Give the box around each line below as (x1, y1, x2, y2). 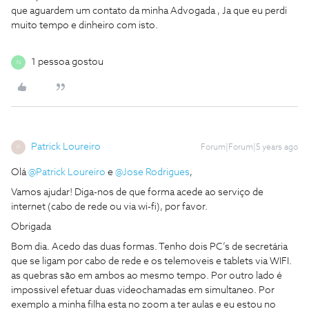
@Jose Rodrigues (115, 168, 190, 178)
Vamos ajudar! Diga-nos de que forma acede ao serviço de (11, 188, 263, 198)
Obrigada (11, 222, 53, 232)
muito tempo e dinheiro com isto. (11, 21, 160, 31)
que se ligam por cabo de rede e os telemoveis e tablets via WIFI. (11, 257, 292, 267)
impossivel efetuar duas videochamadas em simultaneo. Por (11, 286, 275, 296)
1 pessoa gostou (31, 57, 103, 68)
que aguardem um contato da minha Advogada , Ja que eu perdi (11, 6, 287, 17)
